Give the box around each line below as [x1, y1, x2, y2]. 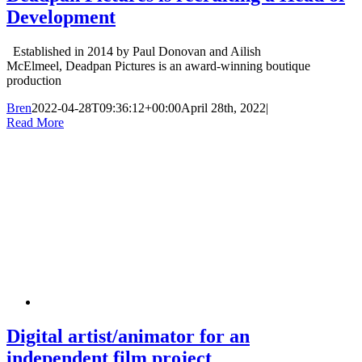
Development [6, 6, 116, 27]
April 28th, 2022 [181, 100, 266, 115]
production [6, 73, 61, 87]
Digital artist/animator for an [6, 325, 250, 347]
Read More [6, 115, 64, 129]
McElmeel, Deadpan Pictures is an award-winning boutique [6, 58, 310, 73]
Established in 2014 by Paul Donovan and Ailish [6, 44, 261, 58]
